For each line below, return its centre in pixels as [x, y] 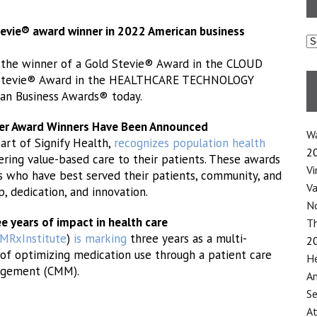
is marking [100, 238]
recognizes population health [190, 143]
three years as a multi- [187, 238]
